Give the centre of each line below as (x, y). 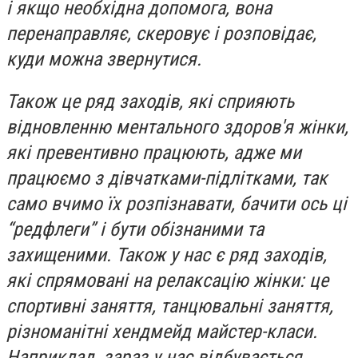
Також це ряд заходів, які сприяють (150, 102)
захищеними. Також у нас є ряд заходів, (167, 255)
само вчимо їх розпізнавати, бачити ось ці (177, 204)
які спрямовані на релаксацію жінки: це (167, 281)
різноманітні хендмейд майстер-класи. (162, 332)
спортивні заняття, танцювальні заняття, (170, 306)
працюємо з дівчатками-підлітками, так (167, 179)
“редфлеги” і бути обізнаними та (135, 230)
